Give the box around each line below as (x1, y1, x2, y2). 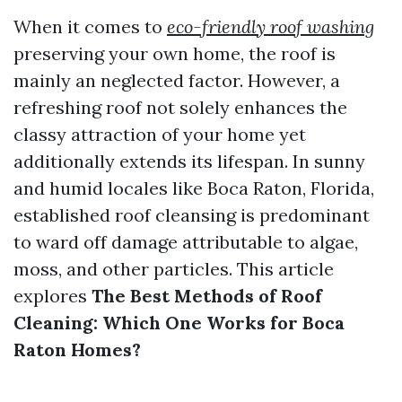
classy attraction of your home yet (13, 123, 306, 145)
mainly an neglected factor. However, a (13, 69, 340, 92)
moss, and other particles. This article (13, 258, 334, 280)
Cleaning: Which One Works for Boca (13, 311, 345, 334)
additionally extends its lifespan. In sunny (13, 150, 365, 172)
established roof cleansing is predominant (13, 204, 370, 226)
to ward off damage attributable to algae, (13, 231, 358, 253)
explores (13, 284, 92, 307)
